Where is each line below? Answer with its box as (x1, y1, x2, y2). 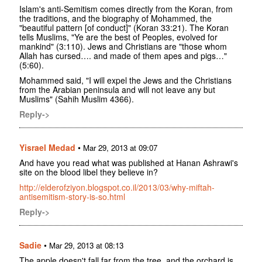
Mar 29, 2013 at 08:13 (49, 239, 123, 251)
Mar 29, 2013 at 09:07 (83, 142, 157, 153)
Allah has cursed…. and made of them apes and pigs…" (19, 49, 227, 61)
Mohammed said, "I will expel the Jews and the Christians (19, 74, 232, 86)
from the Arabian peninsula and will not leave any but (19, 83, 215, 95)
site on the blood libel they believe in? (19, 166, 158, 178)
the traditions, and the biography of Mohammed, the (19, 12, 212, 24)
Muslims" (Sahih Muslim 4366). (19, 92, 134, 105)
